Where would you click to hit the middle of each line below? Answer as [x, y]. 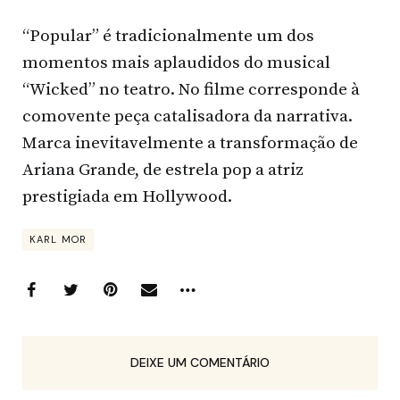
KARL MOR [58, 239]
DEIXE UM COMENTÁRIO [200, 362]
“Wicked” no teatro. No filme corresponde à [191, 89]
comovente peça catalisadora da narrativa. [187, 116]
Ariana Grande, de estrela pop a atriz [163, 170]
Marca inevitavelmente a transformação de [190, 143]
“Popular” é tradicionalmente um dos [168, 36]
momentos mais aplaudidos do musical [176, 62]
